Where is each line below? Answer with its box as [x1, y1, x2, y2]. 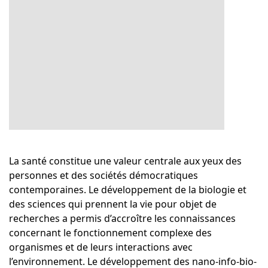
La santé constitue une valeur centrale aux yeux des [9, 154, 242, 167]
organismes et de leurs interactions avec [9, 240, 193, 254]
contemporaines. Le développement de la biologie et [9, 183, 246, 196]
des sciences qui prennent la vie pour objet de [9, 197, 217, 211]
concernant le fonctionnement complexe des [9, 226, 212, 239]
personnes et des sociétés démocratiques [9, 169, 198, 182]
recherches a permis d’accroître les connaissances [9, 212, 236, 225]
